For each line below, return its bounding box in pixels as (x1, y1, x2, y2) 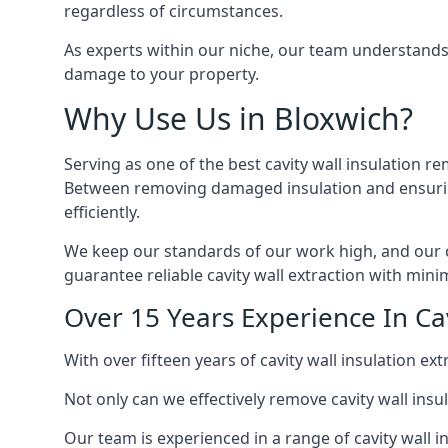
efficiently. (64, 201, 140, 223)
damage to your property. (64, 63, 259, 85)
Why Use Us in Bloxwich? (64, 98, 413, 139)
